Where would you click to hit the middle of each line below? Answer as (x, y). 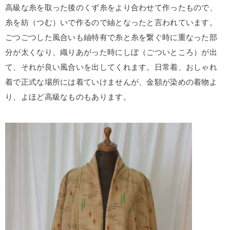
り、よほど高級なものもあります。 (68, 97)
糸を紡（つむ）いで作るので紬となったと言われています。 (111, 22)
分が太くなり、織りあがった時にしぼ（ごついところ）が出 (111, 52)
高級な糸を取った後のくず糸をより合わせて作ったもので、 (111, 7)
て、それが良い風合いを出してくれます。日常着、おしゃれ (111, 67)
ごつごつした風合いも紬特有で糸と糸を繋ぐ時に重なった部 (111, 37)
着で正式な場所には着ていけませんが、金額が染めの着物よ (111, 82)
